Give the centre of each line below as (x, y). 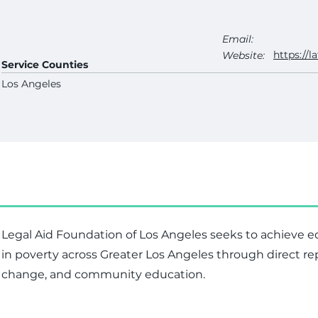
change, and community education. (103, 274)
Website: (243, 55)
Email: (238, 39)
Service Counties (45, 65)
